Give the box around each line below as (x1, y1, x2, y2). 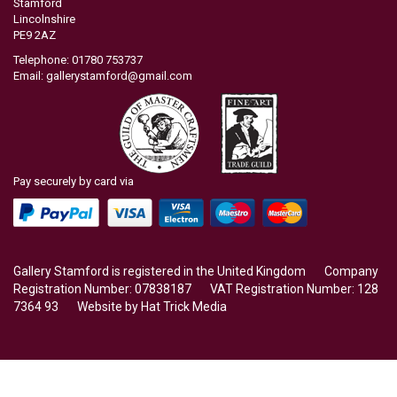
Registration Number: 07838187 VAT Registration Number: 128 (13, 281, 378, 296)
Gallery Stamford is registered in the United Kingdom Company (13, 263, 378, 278)
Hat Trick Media (141, 299, 227, 314)
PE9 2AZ (13, 27, 56, 42)
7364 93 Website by (13, 299, 141, 314)
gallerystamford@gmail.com (46, 68, 192, 82)
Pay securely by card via (13, 174, 134, 188)
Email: (13, 68, 46, 82)
